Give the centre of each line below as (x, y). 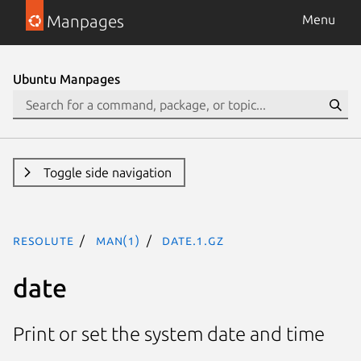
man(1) (118, 240)
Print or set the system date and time (169, 334)
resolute (44, 240)
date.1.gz (193, 240)
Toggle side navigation (107, 172)
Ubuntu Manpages (66, 79)
